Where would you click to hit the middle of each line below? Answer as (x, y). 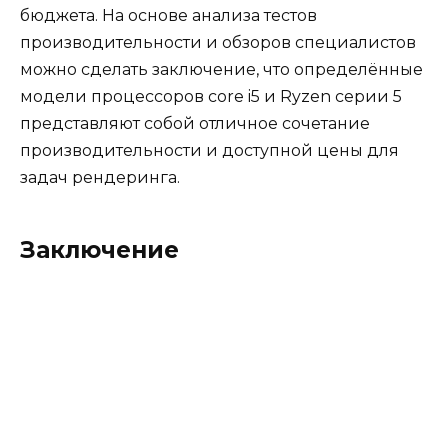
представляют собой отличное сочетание (195, 123)
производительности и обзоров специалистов (218, 42)
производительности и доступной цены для (209, 150)
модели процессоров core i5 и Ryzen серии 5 (211, 96)
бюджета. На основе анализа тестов (168, 15)
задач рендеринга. (100, 177)
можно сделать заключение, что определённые (221, 69)
